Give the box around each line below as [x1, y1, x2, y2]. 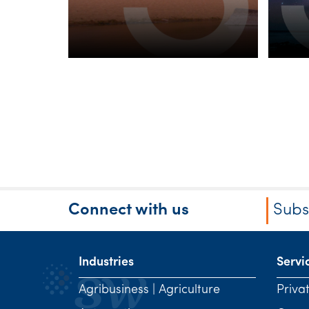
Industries [79, 256, 134, 269]
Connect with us [68, 202, 189, 219]
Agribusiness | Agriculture [79, 283, 220, 297]
